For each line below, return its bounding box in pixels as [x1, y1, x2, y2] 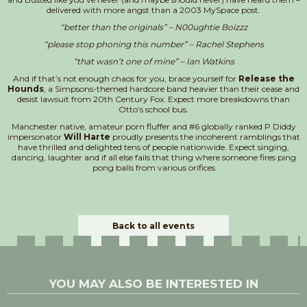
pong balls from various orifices [92, 162, 215, 173]
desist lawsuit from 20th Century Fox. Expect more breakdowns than [17, 93, 290, 104]
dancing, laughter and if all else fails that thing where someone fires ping [11, 151, 296, 162]
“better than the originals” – [60, 21, 173, 32]
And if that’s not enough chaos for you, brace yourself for [12, 73, 238, 84]
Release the [238, 73, 295, 84]
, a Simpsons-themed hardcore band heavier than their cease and [44, 83, 299, 94]
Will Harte [63, 131, 110, 142]
